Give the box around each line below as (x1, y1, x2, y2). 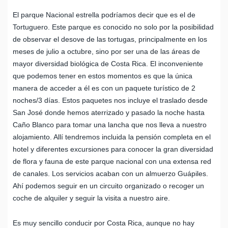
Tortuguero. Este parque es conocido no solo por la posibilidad (13, 22, 214, 31)
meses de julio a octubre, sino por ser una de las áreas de (13, 47, 200, 55)
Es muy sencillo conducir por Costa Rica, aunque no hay (13, 218, 194, 227)
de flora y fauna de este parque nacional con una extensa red (13, 157, 211, 165)
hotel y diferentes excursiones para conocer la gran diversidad (13, 145, 213, 153)
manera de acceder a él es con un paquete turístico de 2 (13, 83, 195, 92)
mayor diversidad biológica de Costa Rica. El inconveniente (13, 59, 203, 68)
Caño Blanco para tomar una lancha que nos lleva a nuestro (13, 120, 207, 129)
